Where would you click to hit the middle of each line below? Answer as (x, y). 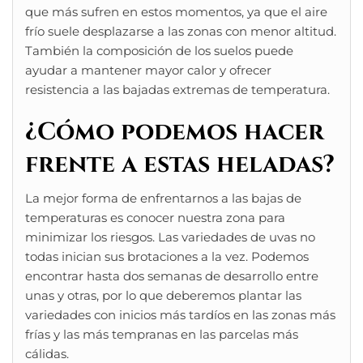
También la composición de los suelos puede (159, 51)
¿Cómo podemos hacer (175, 132)
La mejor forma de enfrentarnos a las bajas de (163, 199)
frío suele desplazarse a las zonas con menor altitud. (181, 32)
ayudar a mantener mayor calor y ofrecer (148, 70)
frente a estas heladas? (180, 165)
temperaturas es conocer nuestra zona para (155, 218)
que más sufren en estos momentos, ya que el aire (176, 12)
